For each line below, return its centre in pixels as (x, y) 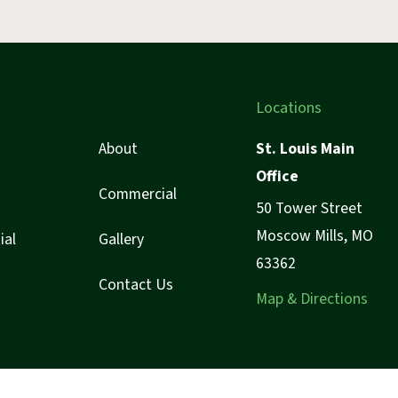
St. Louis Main (305, 148)
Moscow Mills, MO (314, 235)
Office (277, 176)
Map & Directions (311, 298)
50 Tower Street (309, 208)
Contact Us (136, 284)
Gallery (122, 239)
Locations (288, 107)
